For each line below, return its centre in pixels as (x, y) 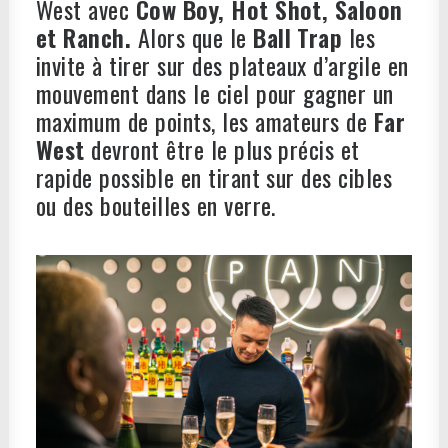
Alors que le (195, 37)
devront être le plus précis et (222, 149)
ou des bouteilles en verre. (156, 205)
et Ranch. (87, 37)
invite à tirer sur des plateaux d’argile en (222, 65)
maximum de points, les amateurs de (205, 121)
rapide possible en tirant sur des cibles (214, 177)
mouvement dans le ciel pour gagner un (215, 93)
